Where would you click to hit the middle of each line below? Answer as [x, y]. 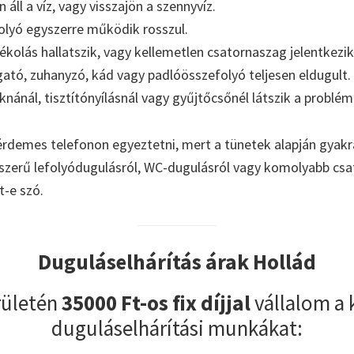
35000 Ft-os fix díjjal [156, 303]
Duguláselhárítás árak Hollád [177, 262]
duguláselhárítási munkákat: [177, 328]
